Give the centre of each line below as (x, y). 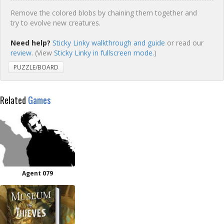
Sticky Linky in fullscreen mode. (104, 53)
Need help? (30, 43)
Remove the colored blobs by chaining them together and (104, 13)
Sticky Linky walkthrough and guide (109, 43)
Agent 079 (37, 173)
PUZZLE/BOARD (36, 67)
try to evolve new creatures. (55, 23)
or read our (184, 43)
